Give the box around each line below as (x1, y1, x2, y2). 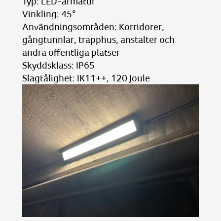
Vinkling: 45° (22, 8, 75, 19)
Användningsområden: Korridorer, (22, 21, 164, 32)
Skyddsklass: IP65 (22, 60, 95, 71)
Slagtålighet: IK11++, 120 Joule (22, 73, 150, 83)
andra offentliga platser (22, 47, 120, 58)
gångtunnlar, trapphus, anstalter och (22, 34, 175, 45)
